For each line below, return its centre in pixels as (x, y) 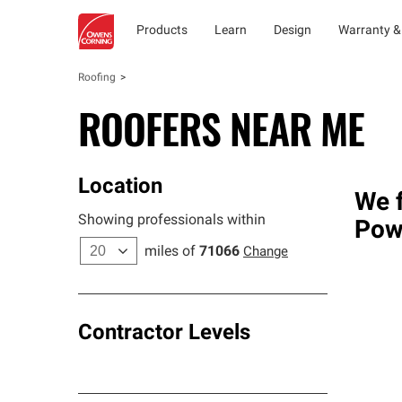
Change (266, 253)
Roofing (97, 78)
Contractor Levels (164, 334)
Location (120, 188)
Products (162, 31)
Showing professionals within (172, 221)
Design (293, 31)
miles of (170, 252)
